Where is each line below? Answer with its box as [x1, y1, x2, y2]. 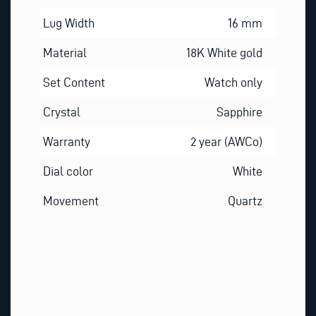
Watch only [205, 75, 263, 89]
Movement [42, 193, 99, 207]
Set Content [42, 75, 105, 89]
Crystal [42, 104, 80, 119]
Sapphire [217, 104, 263, 119]
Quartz [228, 193, 263, 207]
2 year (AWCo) [190, 134, 263, 148]
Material [42, 45, 87, 59]
